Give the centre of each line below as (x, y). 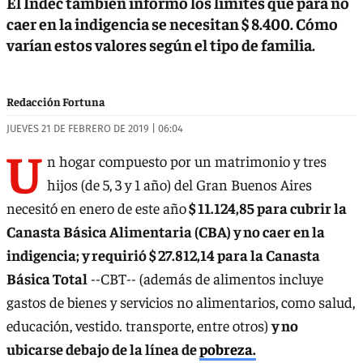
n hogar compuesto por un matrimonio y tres (187, 161)
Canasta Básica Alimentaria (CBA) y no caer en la (166, 232)
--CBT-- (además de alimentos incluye (205, 279)
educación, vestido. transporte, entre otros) (139, 326)
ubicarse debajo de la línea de (103, 349)
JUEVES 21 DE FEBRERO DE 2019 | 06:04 (95, 128)
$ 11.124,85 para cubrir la (267, 208)
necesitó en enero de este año (96, 208)
